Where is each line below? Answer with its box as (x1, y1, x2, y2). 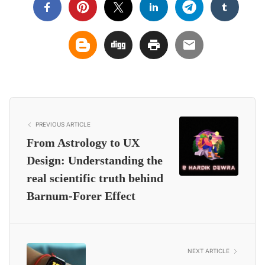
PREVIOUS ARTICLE (35, 121, 91, 128)
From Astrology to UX (27, 136, 140, 150)
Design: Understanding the (27, 154, 163, 167)
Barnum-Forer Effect (27, 189, 135, 203)
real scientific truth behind (27, 172, 163, 185)
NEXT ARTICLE (188, 247, 230, 255)
